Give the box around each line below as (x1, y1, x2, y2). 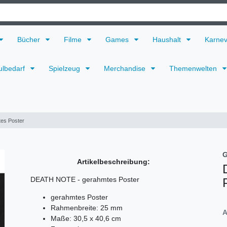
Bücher (17, 35, 42, 44)
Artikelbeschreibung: (77, 157, 150, 166)
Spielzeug (49, 64, 82, 73)
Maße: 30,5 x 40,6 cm (51, 214, 121, 222)
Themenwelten (169, 64, 219, 73)
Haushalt (153, 35, 183, 44)
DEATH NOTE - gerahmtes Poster (30, 175, 139, 183)
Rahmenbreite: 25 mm (51, 203, 123, 212)
